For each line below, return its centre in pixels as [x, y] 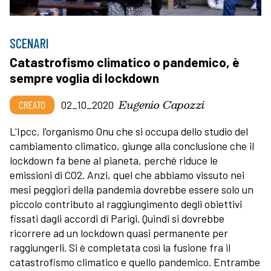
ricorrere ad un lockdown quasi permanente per [119, 233]
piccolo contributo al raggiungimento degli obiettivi [126, 204]
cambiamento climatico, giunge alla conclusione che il [132, 145]
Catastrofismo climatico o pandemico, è [125, 62]
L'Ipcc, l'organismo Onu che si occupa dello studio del [129, 131]
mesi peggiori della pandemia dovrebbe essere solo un [132, 189]
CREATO [32, 104]
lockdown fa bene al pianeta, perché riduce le [114, 160]
